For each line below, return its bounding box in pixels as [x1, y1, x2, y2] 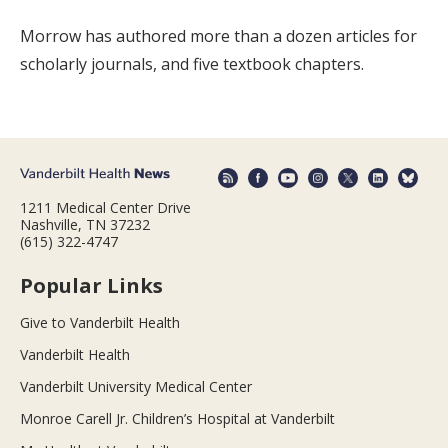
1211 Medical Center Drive [20, 198, 191, 218]
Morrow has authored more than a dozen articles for [20, 25, 417, 47]
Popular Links [20, 272, 163, 300]
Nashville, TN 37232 [20, 215, 150, 235]
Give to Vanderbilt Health [20, 313, 180, 333]
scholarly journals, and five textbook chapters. [20, 53, 364, 75]
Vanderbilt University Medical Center [20, 377, 252, 397]
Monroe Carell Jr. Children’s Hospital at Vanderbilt [20, 409, 335, 429]
